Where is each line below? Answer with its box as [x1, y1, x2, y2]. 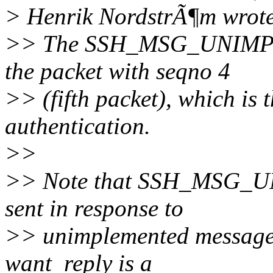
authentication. [5, 112, 151, 139]
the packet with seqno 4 [5, 57, 230, 84]
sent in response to [5, 194, 183, 221]
